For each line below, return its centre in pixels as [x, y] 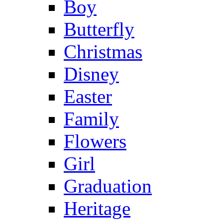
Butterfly [99, 29]
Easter [88, 97]
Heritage [97, 209]
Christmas [103, 52]
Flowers [95, 141]
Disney [91, 74]
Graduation [108, 186]
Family [91, 119]
